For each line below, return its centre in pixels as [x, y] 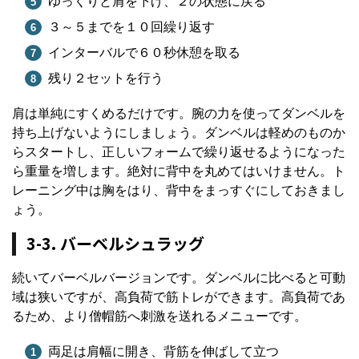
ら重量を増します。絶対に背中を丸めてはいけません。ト [179, 171]
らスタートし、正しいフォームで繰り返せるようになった [179, 151]
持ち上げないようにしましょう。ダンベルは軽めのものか [179, 132]
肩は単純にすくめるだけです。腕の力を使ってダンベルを [179, 113]
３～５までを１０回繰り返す [131, 26]
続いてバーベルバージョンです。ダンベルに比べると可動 [179, 277]
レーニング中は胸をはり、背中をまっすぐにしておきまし [179, 190]
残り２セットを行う [105, 78]
